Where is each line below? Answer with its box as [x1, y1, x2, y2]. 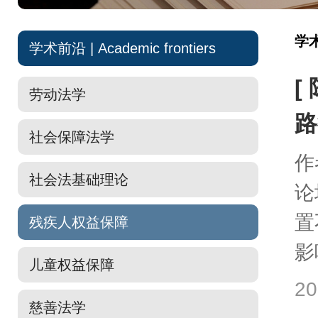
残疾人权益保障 [29, 214, 128, 230]
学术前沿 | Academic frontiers [29, 40, 216, 56]
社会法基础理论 [29, 172, 128, 187]
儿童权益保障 [29, 257, 114, 273]
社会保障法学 [29, 129, 114, 145]
